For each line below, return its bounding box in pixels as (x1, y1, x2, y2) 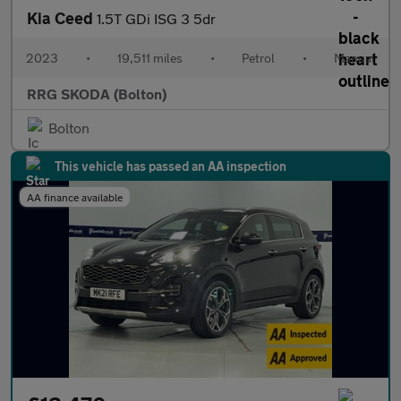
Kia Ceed (27, 7, 97, 28)
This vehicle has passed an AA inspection (55, 158, 286, 174)
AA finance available (27, 190, 123, 203)
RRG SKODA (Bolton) (27, 84, 166, 102)
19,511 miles (117, 49, 183, 65)
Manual (334, 49, 375, 65)
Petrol (242, 49, 275, 65)
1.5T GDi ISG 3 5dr (97, 9, 216, 27)
